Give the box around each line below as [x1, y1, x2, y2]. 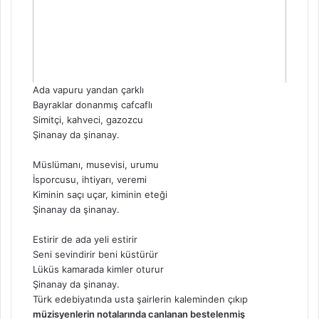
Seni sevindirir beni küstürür [33, 248, 158, 260]
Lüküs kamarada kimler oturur [33, 263, 164, 275]
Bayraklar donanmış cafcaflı [33, 98, 152, 110]
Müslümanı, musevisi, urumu [33, 158, 159, 170]
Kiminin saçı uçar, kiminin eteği [33, 188, 167, 200]
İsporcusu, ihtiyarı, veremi [33, 173, 147, 185]
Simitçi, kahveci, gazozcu [33, 113, 143, 125]
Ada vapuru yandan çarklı [33, 83, 144, 95]
